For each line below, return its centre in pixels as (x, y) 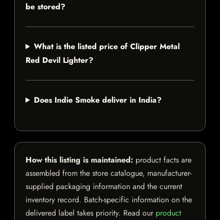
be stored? (45, 7)
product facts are (162, 160)
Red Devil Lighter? (59, 60)
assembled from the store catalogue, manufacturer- (109, 173)
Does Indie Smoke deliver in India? (97, 100)
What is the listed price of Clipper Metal (107, 47)
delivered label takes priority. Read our (91, 213)
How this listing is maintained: (79, 160)
